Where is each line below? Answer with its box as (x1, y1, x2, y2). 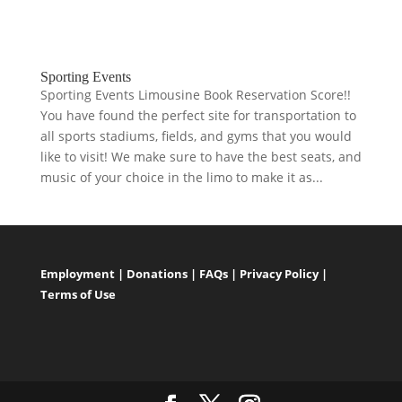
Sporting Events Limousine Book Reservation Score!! (39, 86, 351, 104)
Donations (126, 266, 188, 283)
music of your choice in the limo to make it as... (39, 169, 323, 187)
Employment (39, 266, 115, 283)
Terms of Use (39, 286, 116, 303)
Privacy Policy (239, 266, 319, 283)
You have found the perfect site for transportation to (39, 107, 356, 125)
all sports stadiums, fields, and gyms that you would (39, 127, 352, 145)
